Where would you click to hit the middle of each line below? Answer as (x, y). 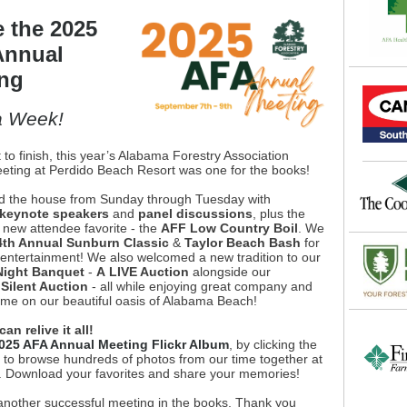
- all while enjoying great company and (200, 286)
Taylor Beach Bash (243, 243)
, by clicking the (273, 344)
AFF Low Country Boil (229, 228)
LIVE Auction (149, 272)
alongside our (230, 272)
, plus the (279, 213)
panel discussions (195, 213)
